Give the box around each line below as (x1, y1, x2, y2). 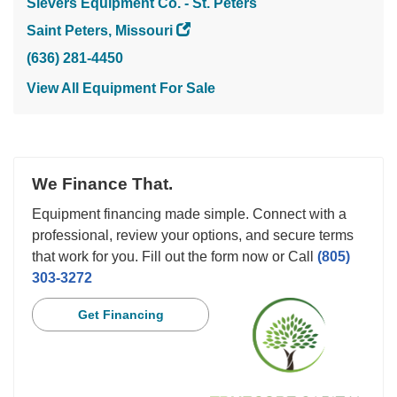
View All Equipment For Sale (27, 80, 215, 96)
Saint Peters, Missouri (27, 22, 173, 38)
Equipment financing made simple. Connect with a (32, 206, 346, 222)
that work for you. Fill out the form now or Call (32, 248, 317, 264)
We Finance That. (32, 174, 173, 193)
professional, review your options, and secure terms (32, 227, 354, 243)
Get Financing (77, 307, 164, 322)
